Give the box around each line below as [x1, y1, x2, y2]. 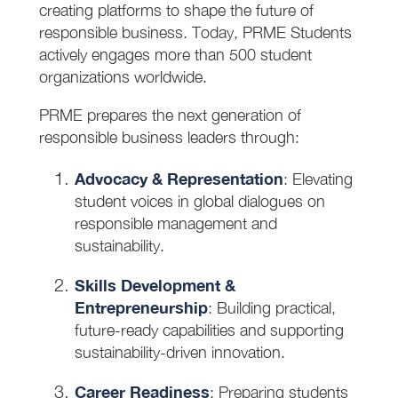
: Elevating [283, 169, 353, 188]
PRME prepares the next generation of [38, 105, 301, 124]
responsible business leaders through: [38, 127, 299, 147]
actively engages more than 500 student [38, 44, 312, 64]
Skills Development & [74, 275, 235, 295]
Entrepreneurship [74, 297, 208, 317]
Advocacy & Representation [74, 168, 283, 188]
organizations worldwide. [38, 67, 207, 86]
